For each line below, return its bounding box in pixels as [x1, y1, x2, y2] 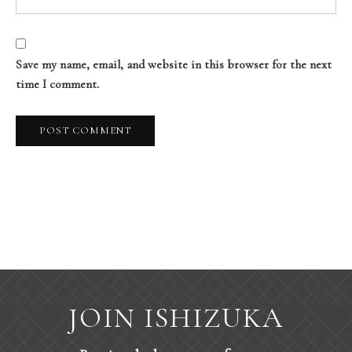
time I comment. [16, 76, 99, 92]
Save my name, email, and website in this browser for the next [16, 57, 332, 72]
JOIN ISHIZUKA [68, 301, 284, 335]
